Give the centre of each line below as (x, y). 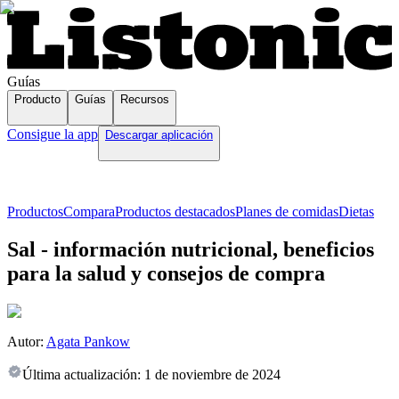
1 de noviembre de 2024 (212, 375)
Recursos (145, 100)
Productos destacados (175, 212)
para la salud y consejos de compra (166, 274)
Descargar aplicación (159, 135)
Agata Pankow (88, 342)
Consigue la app (53, 134)
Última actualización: (81, 375)
